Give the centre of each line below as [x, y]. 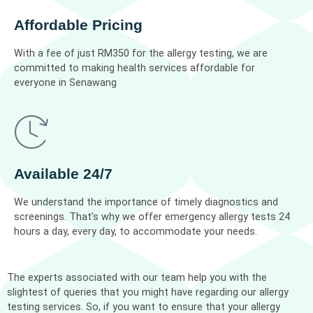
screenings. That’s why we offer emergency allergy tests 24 [152, 217]
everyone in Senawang [65, 82]
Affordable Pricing [78, 24]
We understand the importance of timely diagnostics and [146, 203]
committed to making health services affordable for [134, 68]
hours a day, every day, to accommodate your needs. [136, 232]
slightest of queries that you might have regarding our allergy [148, 292]
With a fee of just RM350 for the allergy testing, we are [141, 53]
